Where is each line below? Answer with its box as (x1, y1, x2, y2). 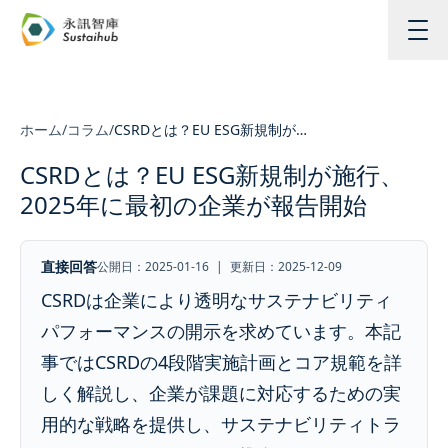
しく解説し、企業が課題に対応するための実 (41, 381, 401, 405)
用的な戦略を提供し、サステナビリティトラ (41, 412, 401, 436)
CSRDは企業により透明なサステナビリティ (41, 288, 392, 312)
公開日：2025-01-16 (97, 258, 212, 275)
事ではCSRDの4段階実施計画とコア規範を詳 (41, 350, 402, 374)
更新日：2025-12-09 (227, 258, 342, 275)
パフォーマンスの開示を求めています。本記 (41, 319, 401, 343)
